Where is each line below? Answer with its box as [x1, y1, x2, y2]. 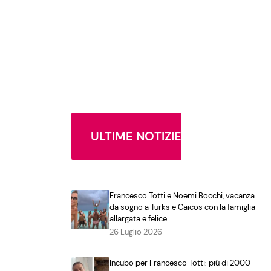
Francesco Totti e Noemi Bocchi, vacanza [109, 191, 255, 201]
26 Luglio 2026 [109, 227, 163, 238]
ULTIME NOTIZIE [91, 128, 181, 145]
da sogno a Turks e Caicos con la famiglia [109, 202, 256, 213]
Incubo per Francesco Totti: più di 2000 [109, 258, 251, 269]
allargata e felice [109, 214, 168, 224]
